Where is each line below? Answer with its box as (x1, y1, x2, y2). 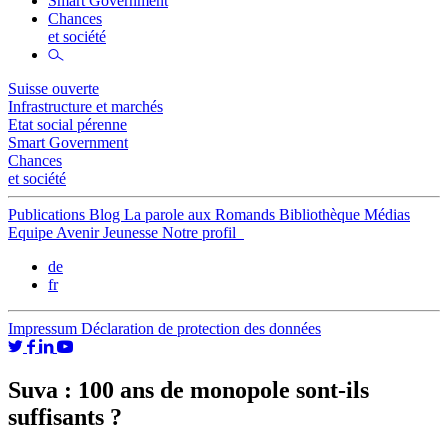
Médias (364, 206, 410, 223)
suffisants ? (8, 404, 122, 431)
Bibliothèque (279, 206, 364, 223)
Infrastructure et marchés (8, 98, 163, 115)
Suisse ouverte (8, 80, 99, 97)
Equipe (8, 224, 56, 241)
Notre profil (162, 224, 240, 241)
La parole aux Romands (124, 206, 279, 223)
